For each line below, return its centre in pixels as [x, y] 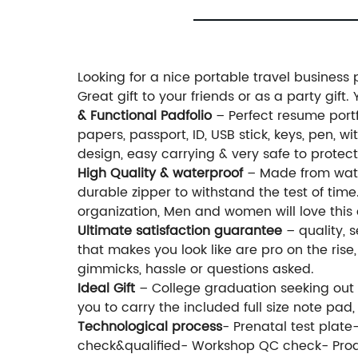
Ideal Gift [106, 289]
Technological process [150, 327]
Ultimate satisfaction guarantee [180, 231]
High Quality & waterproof [160, 174]
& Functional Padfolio [145, 116]
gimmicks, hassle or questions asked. [196, 270]
